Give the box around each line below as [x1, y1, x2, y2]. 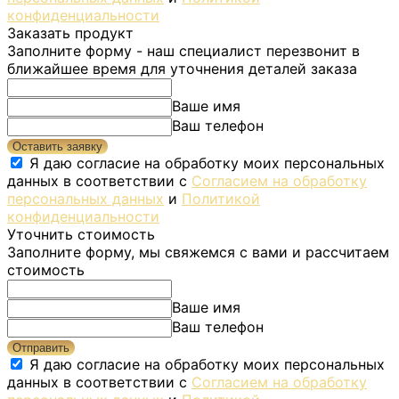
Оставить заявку [12, 139, 102, 153]
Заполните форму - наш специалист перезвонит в [7, 41, 360, 60]
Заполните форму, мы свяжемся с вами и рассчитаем [7, 242, 389, 261]
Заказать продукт [7, 23, 134, 42]
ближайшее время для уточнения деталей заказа [7, 59, 357, 77]
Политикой [182, 189, 260, 208]
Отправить [12, 340, 69, 354]
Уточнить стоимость [7, 224, 155, 243]
